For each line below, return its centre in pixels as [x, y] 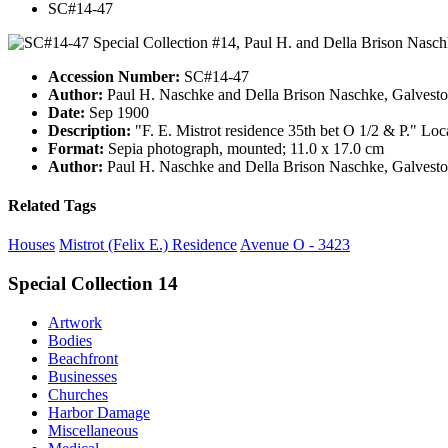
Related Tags [52, 206]
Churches [78, 394]
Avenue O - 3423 [295, 245]
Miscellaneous [93, 430]
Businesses [82, 376]
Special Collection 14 [93, 284]
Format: [76, 148]
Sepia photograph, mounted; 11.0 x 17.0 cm [244, 148]
